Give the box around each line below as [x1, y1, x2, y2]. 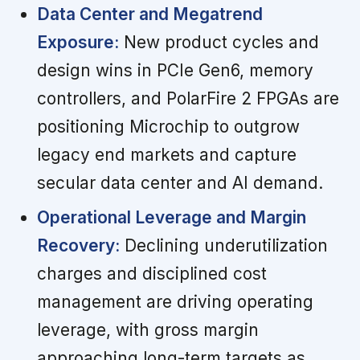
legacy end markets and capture [36, 145, 297, 166]
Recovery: [36, 235, 120, 256]
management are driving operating [36, 292, 313, 313]
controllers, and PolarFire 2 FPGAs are [36, 88, 339, 109]
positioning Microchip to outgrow [36, 117, 300, 137]
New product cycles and [118, 32, 319, 53]
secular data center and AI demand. [36, 173, 323, 194]
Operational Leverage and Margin [36, 207, 306, 228]
